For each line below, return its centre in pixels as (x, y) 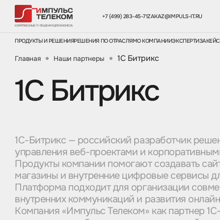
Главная (28, 58)
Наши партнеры (79, 58)
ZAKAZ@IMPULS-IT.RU (175, 16)
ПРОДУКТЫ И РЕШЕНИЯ (44, 41)
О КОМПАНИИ (155, 41)
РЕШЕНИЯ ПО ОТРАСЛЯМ (106, 41)
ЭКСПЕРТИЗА (189, 41)
